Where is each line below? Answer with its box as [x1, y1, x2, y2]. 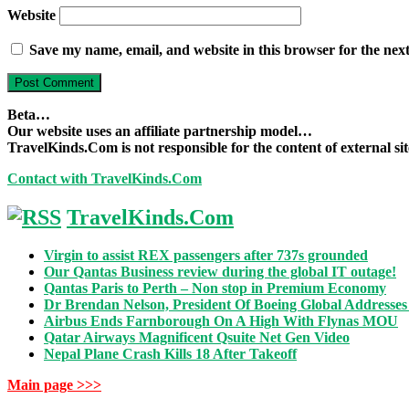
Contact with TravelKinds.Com [7, 170, 202, 186]
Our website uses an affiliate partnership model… [7, 122, 312, 139]
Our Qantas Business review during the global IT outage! [44, 264, 396, 280]
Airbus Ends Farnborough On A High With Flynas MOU [44, 313, 398, 330]
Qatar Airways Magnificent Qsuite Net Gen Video [44, 330, 350, 346]
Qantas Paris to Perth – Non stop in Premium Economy [44, 280, 386, 297]
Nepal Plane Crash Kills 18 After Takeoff [44, 346, 297, 362]
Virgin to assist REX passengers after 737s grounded [44, 247, 368, 264]
